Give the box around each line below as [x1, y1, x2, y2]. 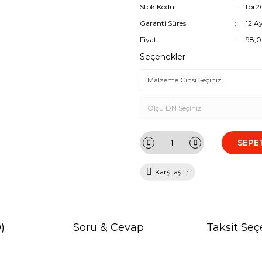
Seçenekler [140, 51, 185, 62]
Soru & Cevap [73, 221, 144, 234]
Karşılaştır [155, 167, 189, 176]
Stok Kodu [140, 2, 174, 11]
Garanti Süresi [140, 19, 188, 27]
